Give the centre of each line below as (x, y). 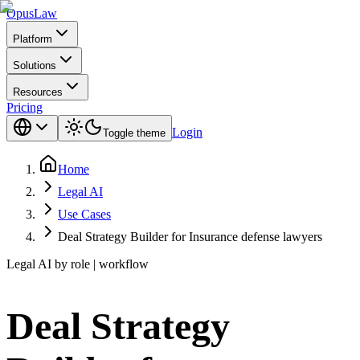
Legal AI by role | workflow (78, 264)
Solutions (35, 65)
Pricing (25, 107)
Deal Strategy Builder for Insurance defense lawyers (190, 237)
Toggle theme (134, 133)
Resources (38, 92)
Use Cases (84, 214)
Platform (33, 39)
